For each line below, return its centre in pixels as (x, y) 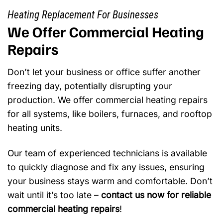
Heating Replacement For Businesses (83, 14)
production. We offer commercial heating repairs (108, 100)
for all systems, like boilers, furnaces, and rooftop (110, 113)
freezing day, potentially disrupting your (90, 86)
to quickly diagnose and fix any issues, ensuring (106, 167)
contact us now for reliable (156, 195)
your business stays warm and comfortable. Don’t (110, 181)
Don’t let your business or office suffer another (104, 72)
